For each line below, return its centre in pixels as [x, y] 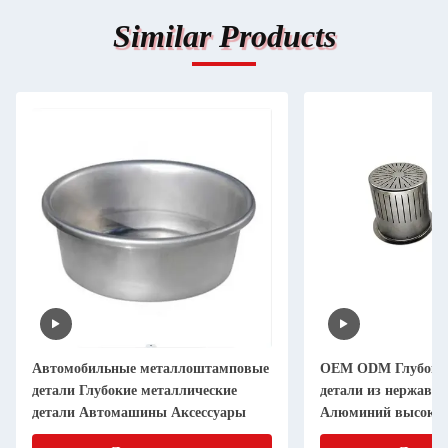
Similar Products [224, 36]
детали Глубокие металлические [134, 390]
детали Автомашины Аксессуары [139, 412]
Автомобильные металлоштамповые [150, 368]
